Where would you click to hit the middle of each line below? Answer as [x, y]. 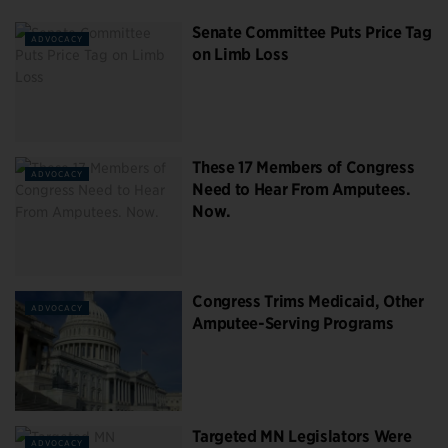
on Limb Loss [240, 54]
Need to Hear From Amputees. [301, 189]
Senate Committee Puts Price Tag [312, 32]
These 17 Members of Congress [303, 167]
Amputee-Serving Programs [293, 324]
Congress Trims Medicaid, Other [308, 302]
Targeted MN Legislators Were [302, 436]
